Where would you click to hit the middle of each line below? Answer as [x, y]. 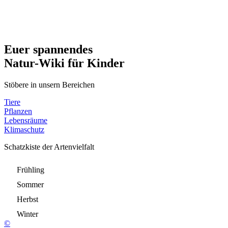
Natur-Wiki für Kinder [64, 63]
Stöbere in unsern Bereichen [49, 84]
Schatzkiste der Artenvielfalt [49, 147]
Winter [27, 214]
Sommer [30, 184]
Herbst [27, 199]
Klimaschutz [24, 129]
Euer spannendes [48, 49]
